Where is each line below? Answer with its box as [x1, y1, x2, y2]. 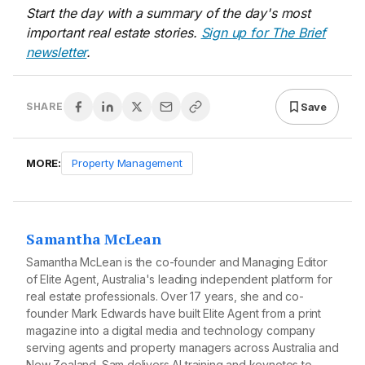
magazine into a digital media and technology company [26, 323, 315, 338]
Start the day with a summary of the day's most [26, 5, 310, 22]
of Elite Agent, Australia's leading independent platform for [26, 272, 332, 287]
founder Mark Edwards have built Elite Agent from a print [26, 306, 322, 321]
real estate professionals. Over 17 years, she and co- [26, 289, 304, 304]
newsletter [26, 44, 87, 61]
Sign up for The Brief [200, 24, 326, 42]
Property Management [72, 156, 182, 170]
